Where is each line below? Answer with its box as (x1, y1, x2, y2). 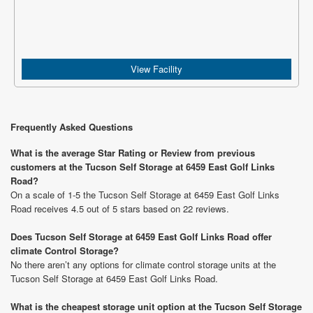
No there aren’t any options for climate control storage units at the (10, 258, 276, 271)
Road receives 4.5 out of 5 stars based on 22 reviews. (10, 202, 229, 215)
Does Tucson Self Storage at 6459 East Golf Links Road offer (10, 230, 272, 243)
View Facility (131, 62, 182, 75)
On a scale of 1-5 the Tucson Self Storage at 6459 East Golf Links (10, 188, 279, 201)
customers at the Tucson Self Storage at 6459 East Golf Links (10, 160, 275, 173)
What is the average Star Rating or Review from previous (10, 146, 255, 159)
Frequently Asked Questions (10, 120, 133, 133)
